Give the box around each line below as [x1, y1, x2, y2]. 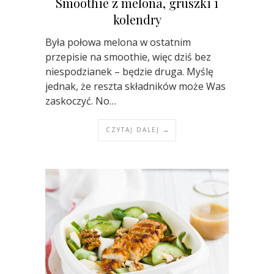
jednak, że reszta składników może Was [45, 79, 226, 93]
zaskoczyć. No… [45, 94, 116, 108]
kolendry [113, 10, 161, 28]
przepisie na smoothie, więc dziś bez [45, 50, 211, 64]
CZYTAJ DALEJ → [106, 125, 170, 134]
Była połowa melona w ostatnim [45, 35, 191, 49]
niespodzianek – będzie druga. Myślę [45, 64, 213, 78]
